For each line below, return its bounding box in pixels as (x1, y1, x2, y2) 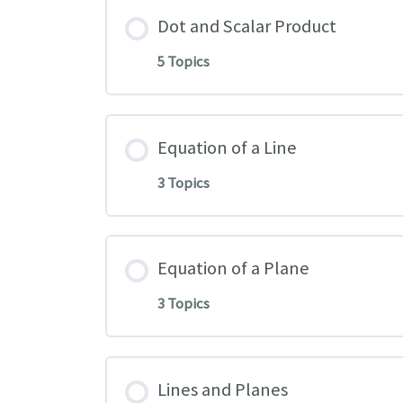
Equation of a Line (157, 135, 298, 159)
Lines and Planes (157, 377, 289, 401)
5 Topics (157, 52, 210, 72)
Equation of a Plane (157, 256, 310, 281)
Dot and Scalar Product (157, 14, 337, 39)
